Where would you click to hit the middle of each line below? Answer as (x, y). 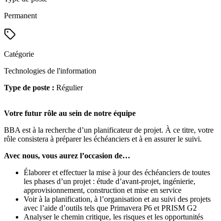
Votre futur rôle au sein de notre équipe (70, 113)
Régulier (70, 88)
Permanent (20, 16)
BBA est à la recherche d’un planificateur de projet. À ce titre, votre (109, 130)
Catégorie (19, 54)
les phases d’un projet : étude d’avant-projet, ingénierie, (110, 182)
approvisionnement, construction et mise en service (103, 190)
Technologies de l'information (50, 71)
